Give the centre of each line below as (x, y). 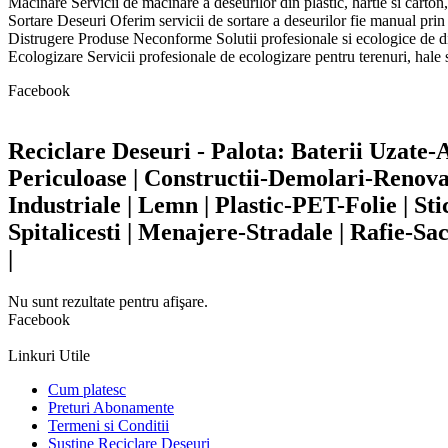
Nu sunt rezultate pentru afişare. (108, 301)
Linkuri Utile (49, 355)
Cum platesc (87, 389)
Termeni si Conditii (108, 425)
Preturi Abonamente (111, 407)
